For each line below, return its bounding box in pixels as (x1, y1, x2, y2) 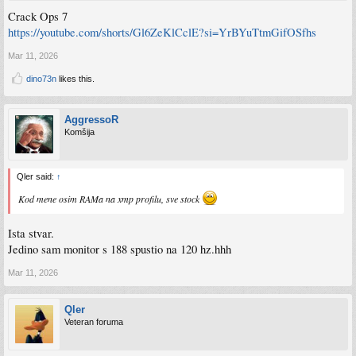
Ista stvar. (8, 225, 54, 241)
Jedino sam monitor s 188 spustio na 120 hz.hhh (8, 241, 231, 257)
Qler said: (17, 172, 56, 182)
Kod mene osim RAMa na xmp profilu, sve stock (18, 192, 202, 206)
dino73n (26, 74, 56, 84)
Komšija (64, 127, 95, 137)
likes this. (56, 74, 95, 84)
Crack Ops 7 (8, 9, 68, 25)
